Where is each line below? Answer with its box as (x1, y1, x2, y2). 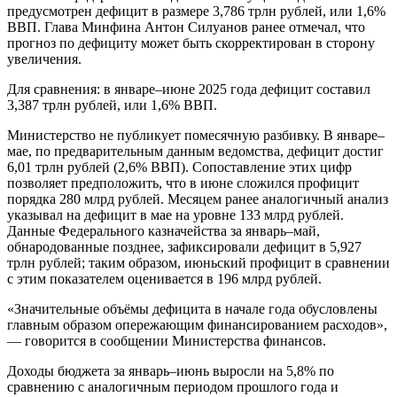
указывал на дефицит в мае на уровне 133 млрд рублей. (7, 206, 344, 222)
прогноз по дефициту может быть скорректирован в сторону (7, 35, 375, 51)
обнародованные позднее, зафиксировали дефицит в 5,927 (7, 238, 362, 254)
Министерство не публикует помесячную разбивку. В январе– (7, 127, 385, 143)
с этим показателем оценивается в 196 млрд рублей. (7, 270, 322, 286)
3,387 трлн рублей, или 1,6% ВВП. (7, 97, 217, 113)
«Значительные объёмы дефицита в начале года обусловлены (7, 300, 378, 316)
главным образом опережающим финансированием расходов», (7, 316, 387, 332)
